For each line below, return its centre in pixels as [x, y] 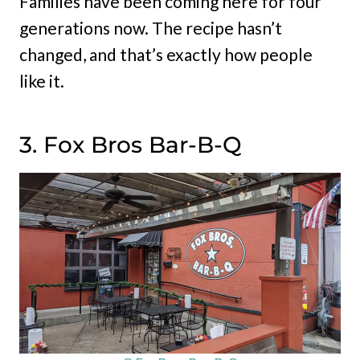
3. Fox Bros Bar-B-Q [131, 144]
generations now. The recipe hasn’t [151, 27]
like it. [42, 80]
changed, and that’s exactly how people [166, 54]
